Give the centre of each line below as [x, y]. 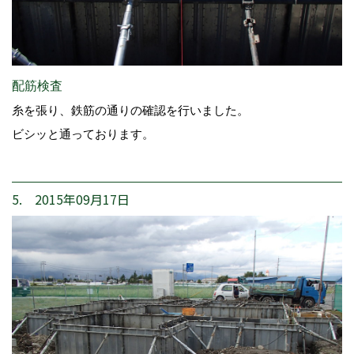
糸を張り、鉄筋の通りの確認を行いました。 [130, 111]
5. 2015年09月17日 [71, 200]
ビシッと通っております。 [83, 134]
